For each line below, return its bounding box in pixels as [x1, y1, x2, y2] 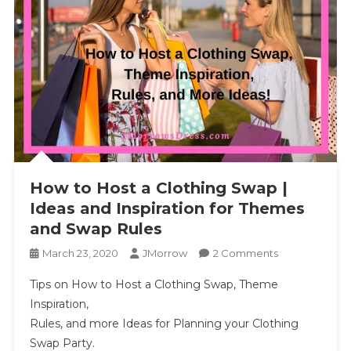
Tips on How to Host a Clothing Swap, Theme [29, 277, 278, 291]
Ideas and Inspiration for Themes [29, 198, 305, 218]
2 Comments [212, 246, 278, 259]
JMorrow [142, 246, 187, 259]
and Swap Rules [29, 219, 162, 238]
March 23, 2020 [42, 246, 118, 259]
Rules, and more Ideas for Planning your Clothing [29, 316, 299, 331]
